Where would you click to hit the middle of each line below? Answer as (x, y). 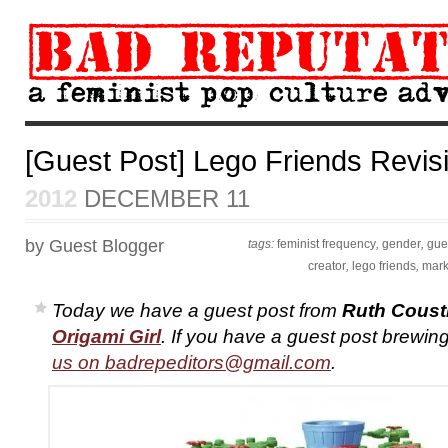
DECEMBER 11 (163, 198)
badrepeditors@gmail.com (218, 362)
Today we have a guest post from (197, 310)
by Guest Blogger (94, 246)
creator (327, 266)
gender (401, 244)
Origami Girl (106, 336)
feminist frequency (326, 244)
